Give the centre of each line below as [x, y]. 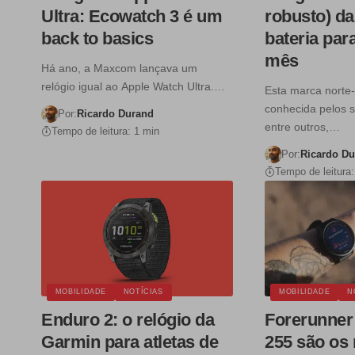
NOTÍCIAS [143, 292]
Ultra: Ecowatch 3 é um [132, 17]
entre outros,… [303, 127]
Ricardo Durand [115, 114]
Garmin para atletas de [130, 342]
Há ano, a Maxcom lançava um [119, 69]
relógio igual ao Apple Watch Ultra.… [133, 87]
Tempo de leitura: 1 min [105, 132]
